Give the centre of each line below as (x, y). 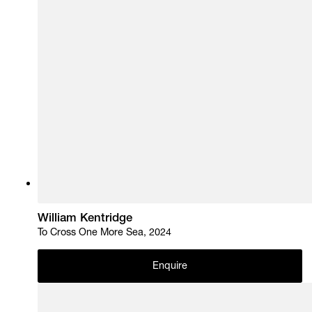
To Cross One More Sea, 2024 (105, 234)
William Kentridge (85, 219)
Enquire (170, 266)
